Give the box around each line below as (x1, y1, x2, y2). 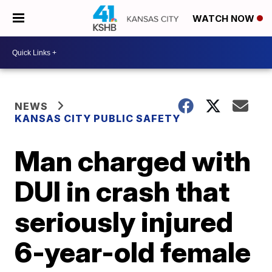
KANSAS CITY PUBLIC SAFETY (15, 112, 181, 124)
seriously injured (15, 205, 234, 239)
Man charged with (15, 144, 251, 178)
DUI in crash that (15, 174, 230, 208)
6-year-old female (15, 235, 251, 269)
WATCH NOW (192, 13, 257, 25)
